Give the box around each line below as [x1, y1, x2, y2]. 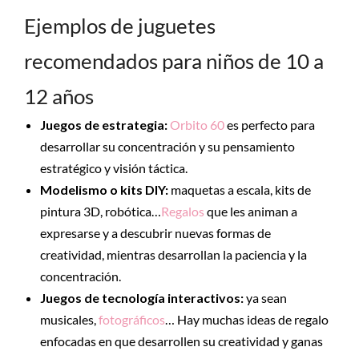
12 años [24, 83, 94, 109]
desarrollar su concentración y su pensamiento [40, 139, 295, 154]
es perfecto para [227, 117, 315, 132]
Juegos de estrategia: [40, 117, 170, 132]
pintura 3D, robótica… [40, 204, 161, 219]
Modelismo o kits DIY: [40, 182, 168, 197]
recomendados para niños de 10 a [24, 48, 324, 74]
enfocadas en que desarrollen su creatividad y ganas [40, 333, 323, 349]
